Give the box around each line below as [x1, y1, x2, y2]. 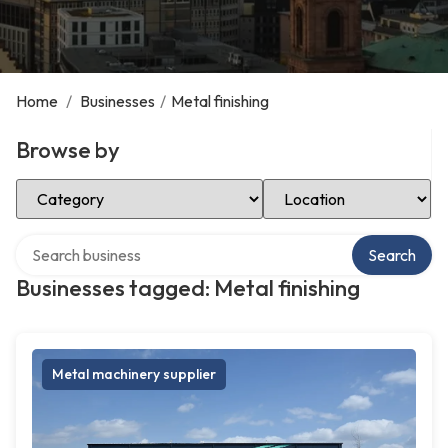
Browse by [16, 136, 120, 164]
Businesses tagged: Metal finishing [16, 274, 360, 302]
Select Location [262, 176, 371, 196]
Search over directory [15, 232, 164, 252]
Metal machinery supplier [52, 365, 216, 383]
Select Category [15, 176, 129, 196]
